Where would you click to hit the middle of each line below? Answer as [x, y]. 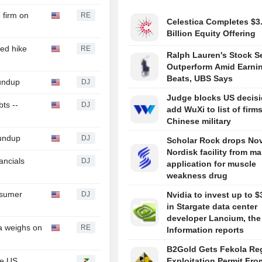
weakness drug [197, 176]
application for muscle [212, 164]
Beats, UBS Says [200, 79]
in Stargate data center [212, 207]
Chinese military [199, 121]
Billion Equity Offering [211, 34]
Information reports [206, 230]
